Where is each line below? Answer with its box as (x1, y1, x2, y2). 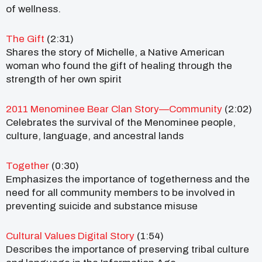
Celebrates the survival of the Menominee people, (6, 116, 236, 128)
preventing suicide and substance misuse (6, 200, 198, 212)
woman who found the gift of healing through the (6, 60, 232, 71)
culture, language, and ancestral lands (6, 130, 184, 142)
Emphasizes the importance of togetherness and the (6, 173, 250, 185)
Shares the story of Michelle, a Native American (6, 46, 225, 58)
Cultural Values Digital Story (6, 230, 135, 242)
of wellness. (6, 3, 61, 15)
